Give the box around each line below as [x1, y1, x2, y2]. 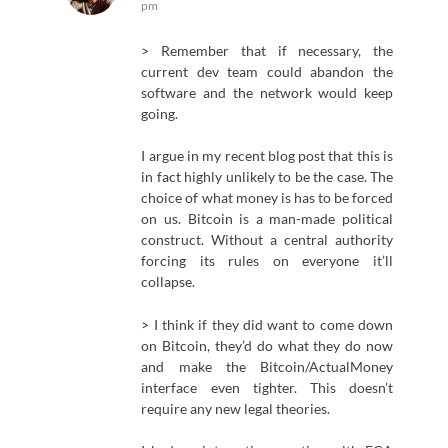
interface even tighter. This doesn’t [141, 378, 393, 396]
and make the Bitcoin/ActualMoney [141, 357, 393, 375]
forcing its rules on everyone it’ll [141, 252, 393, 270]
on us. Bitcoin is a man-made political [141, 210, 393, 228]
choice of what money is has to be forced [141, 189, 393, 207]
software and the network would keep [141, 83, 393, 101]
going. [141, 104, 179, 122]
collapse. [141, 273, 196, 291]
